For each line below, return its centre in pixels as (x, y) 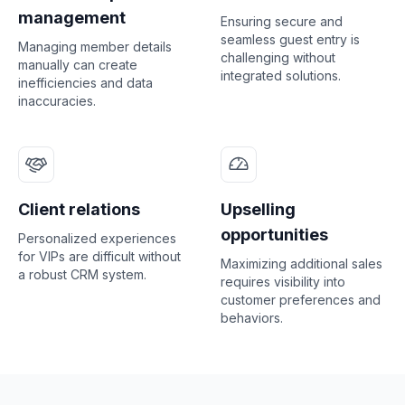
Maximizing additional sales (301, 263)
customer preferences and (301, 299)
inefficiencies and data (85, 82)
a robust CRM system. (82, 274)
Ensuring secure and (282, 21)
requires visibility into (283, 281)
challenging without (278, 57)
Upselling (258, 209)
